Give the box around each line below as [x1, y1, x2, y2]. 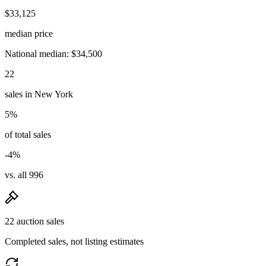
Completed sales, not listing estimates [5, 236, 144, 246]
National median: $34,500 [5, 48, 102, 59]
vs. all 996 [5, 169, 43, 180]
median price [5, 28, 53, 39]
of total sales [5, 129, 51, 140]
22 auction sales [5, 216, 64, 226]
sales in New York [5, 88, 73, 99]
